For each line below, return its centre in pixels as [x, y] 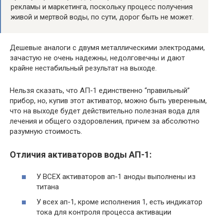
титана [48, 187]
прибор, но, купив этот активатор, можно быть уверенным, [108, 101]
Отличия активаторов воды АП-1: [81, 154]
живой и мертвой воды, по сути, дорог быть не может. [102, 17]
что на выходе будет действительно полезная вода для [105, 111]
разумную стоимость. [46, 131]
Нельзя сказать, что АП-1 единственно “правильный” [100, 91]
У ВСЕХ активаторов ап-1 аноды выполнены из [116, 176]
